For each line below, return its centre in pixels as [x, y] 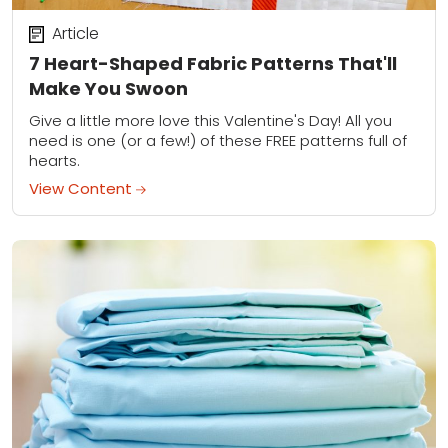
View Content [82, 189]
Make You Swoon [108, 88]
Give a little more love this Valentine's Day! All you [210, 121]
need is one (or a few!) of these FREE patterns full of [218, 141]
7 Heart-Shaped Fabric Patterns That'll [213, 63]
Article [75, 34]
